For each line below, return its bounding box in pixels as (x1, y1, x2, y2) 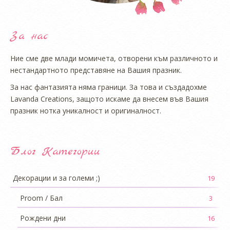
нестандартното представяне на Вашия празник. (10, 65, 182, 75)
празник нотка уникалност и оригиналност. (10, 106, 161, 116)
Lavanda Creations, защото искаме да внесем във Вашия (10, 94, 208, 104)
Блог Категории (10, 144, 100, 160)
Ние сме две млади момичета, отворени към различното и (10, 53, 218, 64)
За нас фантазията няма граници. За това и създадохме (10, 82, 207, 92)
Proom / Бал (20, 193, 63, 203)
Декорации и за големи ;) (13, 173, 100, 183)
